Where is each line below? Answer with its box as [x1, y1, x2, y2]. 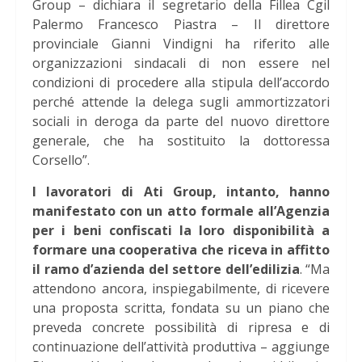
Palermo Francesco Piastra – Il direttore [32, 15, 330, 34]
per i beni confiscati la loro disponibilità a [32, 221, 330, 240]
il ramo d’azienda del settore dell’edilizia [32, 260, 300, 279]
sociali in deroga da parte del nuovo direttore [32, 112, 330, 131]
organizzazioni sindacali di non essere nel [32, 54, 330, 73]
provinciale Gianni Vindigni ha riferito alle [32, 35, 330, 53]
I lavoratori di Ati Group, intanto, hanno [32, 183, 330, 201]
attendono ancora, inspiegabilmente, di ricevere [32, 280, 330, 298]
